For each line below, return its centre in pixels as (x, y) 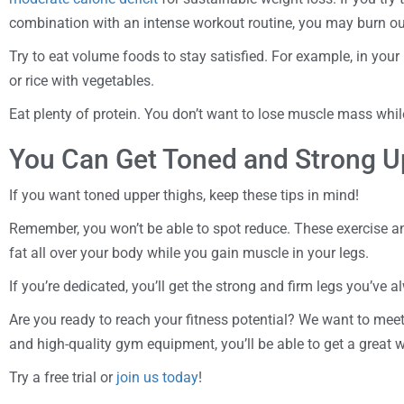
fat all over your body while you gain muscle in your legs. (189, 252)
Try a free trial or (63, 377)
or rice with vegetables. (82, 80)
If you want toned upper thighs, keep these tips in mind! (184, 195)
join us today (157, 377)
